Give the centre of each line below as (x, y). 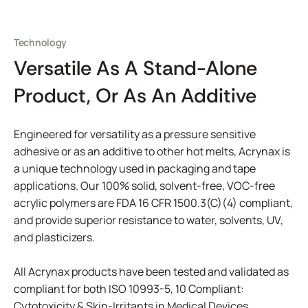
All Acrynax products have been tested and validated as (151, 272)
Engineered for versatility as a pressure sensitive (135, 134)
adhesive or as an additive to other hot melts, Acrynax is (152, 151)
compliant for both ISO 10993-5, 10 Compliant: (129, 289)
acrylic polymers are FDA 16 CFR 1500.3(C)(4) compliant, (153, 203)
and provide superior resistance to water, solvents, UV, (148, 220)
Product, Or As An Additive (135, 96)
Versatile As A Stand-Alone (135, 68)
